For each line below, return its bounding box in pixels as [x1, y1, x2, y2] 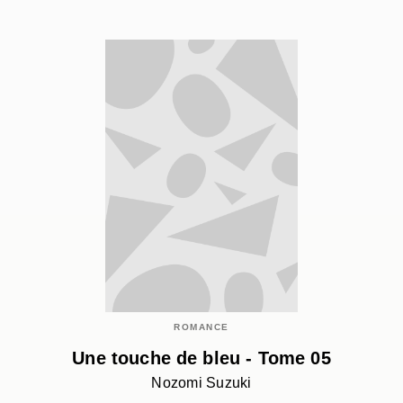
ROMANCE [174, 322, 229, 333]
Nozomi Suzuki [151, 374, 252, 390]
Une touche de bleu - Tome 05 [72, 347, 331, 368]
